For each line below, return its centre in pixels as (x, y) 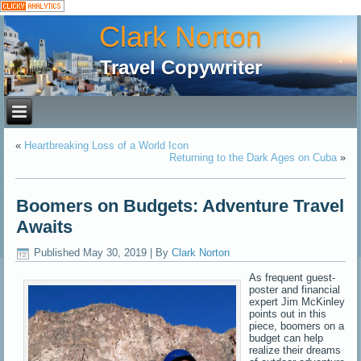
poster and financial (295, 289)
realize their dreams (295, 350)
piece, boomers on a (297, 326)
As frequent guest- (293, 277)
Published (57, 253)
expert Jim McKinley (297, 301)
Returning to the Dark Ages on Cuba (253, 158)
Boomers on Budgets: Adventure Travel (180, 206)
